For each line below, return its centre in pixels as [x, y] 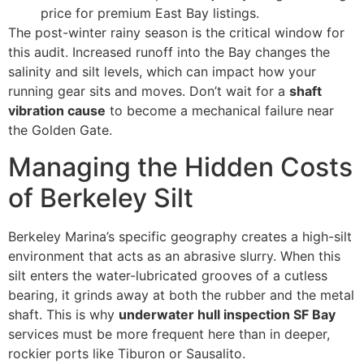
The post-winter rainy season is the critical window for [176, 33]
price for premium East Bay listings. [150, 13]
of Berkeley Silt [101, 197]
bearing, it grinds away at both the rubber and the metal [181, 295]
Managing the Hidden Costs [180, 167]
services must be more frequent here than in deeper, [169, 334]
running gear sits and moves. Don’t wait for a [149, 91]
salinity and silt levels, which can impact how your [162, 72]
